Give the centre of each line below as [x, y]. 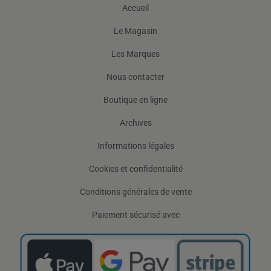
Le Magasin [135, 31]
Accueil [135, 8]
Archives [135, 122]
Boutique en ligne [135, 100]
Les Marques [135, 54]
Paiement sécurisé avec [135, 214]
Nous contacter [135, 77]
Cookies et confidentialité [135, 168]
